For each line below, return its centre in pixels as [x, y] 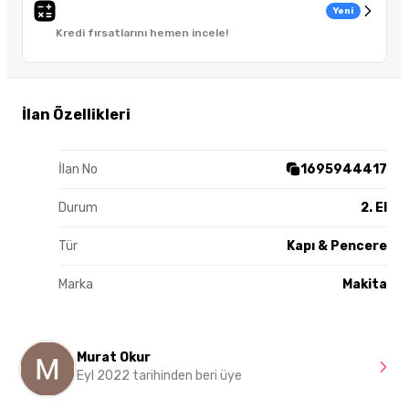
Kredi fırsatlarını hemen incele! [142, 33]
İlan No [78, 169]
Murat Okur [114, 358]
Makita [365, 284]
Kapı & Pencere [337, 246]
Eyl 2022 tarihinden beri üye [159, 376]
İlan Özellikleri [76, 114]
